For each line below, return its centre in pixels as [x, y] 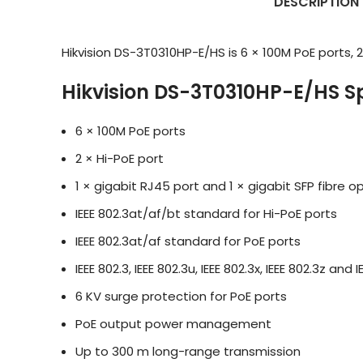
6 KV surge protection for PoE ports [181, 296]
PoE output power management [173, 324]
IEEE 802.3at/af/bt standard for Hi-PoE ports [206, 214]
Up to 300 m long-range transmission [188, 351]
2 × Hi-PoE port [120, 158]
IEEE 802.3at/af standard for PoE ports [188, 241]
